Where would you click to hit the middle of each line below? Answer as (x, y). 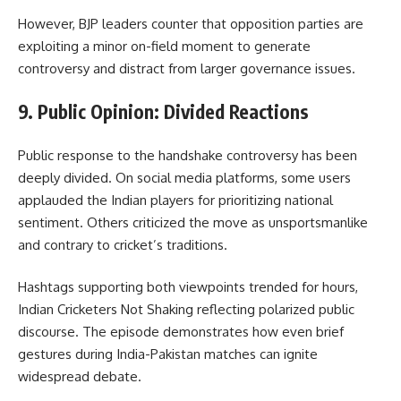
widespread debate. (80, 377)
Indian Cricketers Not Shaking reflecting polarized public (186, 310)
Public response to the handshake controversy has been (188, 155)
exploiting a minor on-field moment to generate (164, 46)
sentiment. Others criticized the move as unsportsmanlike (193, 222)
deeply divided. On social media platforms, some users (184, 177)
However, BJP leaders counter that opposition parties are (191, 23)
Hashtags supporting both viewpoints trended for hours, (188, 287)
